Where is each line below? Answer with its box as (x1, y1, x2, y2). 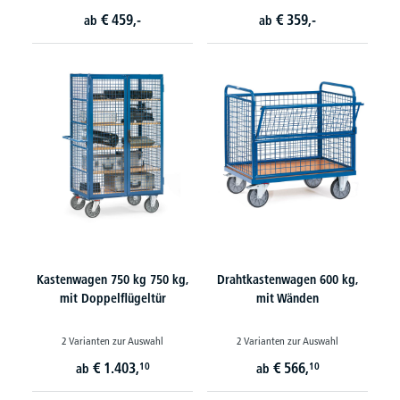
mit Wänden (256, 290, 319, 306)
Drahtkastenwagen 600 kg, (216, 271, 359, 287)
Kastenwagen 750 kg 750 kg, (36, 271, 189, 287)
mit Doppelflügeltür (59, 290, 166, 306)
